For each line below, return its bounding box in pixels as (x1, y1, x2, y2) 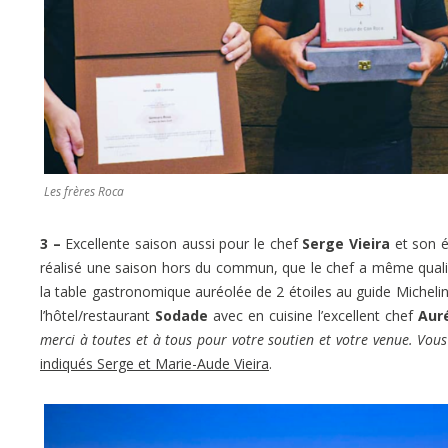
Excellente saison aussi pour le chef (60, 234, 303, 254)
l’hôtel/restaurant (40, 306, 150, 326)
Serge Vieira (302, 234, 391, 254)
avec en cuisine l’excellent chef (207, 306, 418, 326)
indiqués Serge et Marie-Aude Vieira (40, 354, 269, 374)
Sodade (150, 306, 208, 326)
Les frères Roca (44, 183, 124, 201)
